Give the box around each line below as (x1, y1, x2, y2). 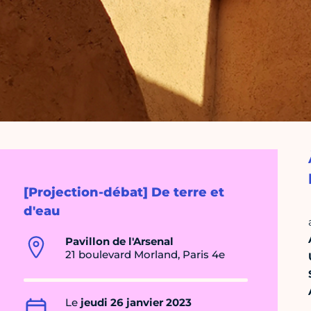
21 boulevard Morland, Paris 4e (65, 248, 225, 262)
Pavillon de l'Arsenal (65, 235, 174, 249)
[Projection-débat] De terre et (24, 185, 224, 201)
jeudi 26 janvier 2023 (81, 296, 192, 310)
